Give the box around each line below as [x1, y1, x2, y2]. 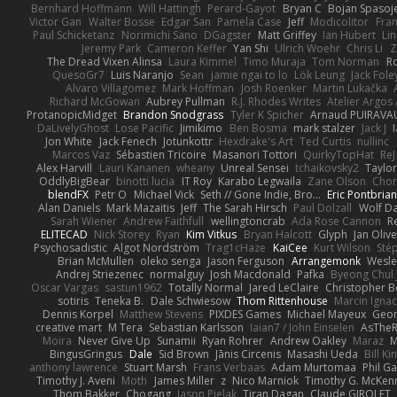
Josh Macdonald [210, 266, 292, 282]
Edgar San [160, 13, 211, 29]
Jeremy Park [81, 40, 141, 56]
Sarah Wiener [51, 213, 118, 229]
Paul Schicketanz [33, 27, 115, 43]
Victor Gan [29, 13, 82, 29]
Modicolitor [310, 13, 370, 29]
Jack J [361, 120, 386, 136]
